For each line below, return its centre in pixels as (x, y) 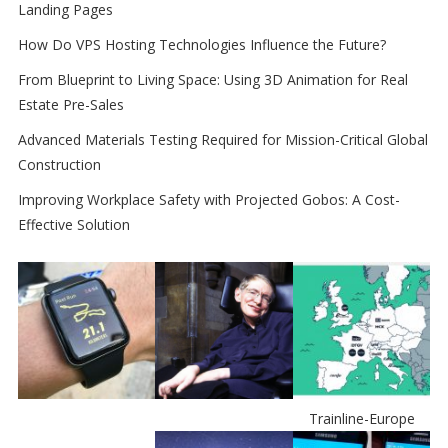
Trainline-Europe (361, 419)
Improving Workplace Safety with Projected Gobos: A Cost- (208, 199)
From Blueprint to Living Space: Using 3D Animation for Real (212, 79)
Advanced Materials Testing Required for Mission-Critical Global (222, 139)
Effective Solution (73, 224)
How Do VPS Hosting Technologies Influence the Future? (201, 44)
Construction (59, 164)
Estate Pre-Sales (70, 104)
